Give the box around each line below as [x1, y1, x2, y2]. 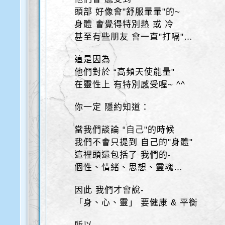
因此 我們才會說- [74, 185, 145, 195]
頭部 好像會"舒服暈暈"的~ [74, 7, 181, 17]
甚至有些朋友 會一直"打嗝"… [74, 32, 193, 42]
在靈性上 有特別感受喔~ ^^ [74, 80, 186, 89]
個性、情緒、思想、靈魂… [74, 163, 183, 172]
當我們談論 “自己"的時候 [74, 125, 175, 135]
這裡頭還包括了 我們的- [74, 150, 172, 160]
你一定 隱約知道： [74, 102, 150, 112]
